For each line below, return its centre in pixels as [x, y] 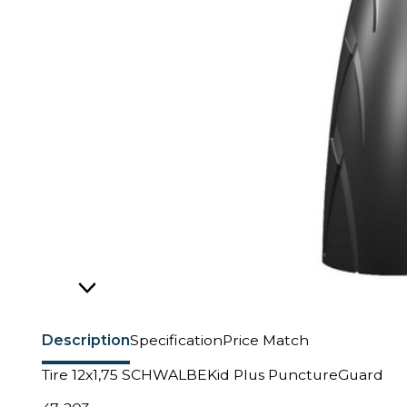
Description [86, 340]
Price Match [266, 340]
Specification [176, 340]
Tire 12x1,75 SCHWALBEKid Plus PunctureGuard [213, 375]
